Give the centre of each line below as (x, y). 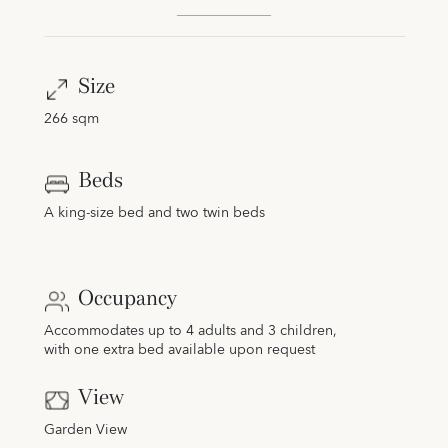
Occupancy (127, 298)
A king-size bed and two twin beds (154, 213)
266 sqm (71, 119)
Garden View (85, 430)
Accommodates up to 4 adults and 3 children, (190, 331)
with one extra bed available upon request (179, 350)
